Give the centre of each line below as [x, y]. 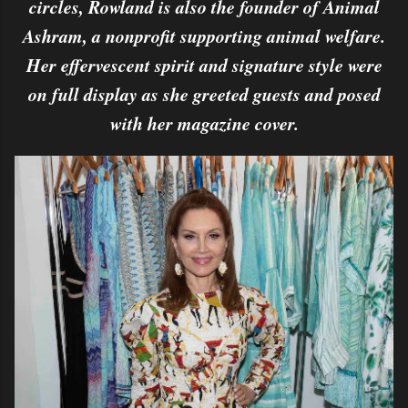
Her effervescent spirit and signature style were [204, 65]
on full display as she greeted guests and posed [204, 94]
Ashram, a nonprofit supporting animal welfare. [204, 36]
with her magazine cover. [204, 123]
